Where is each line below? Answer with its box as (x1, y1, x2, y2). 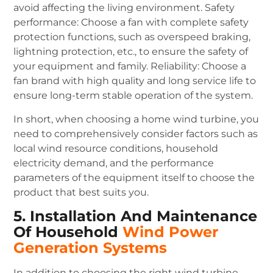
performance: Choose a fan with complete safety (13, 16, 249, 29)
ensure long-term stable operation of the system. (13, 90, 253, 102)
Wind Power (122, 223, 219, 241)
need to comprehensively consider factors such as (13, 127, 258, 140)
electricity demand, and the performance (13, 157, 214, 169)
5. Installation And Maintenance (13, 207, 258, 225)
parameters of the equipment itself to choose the (13, 171, 255, 183)
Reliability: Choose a (151, 60, 247, 73)
